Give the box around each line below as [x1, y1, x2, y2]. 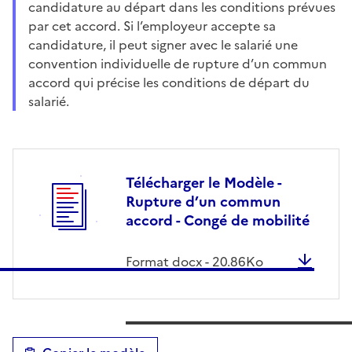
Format [126, 251, 172, 271]
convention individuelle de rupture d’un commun [28, 53, 327, 73]
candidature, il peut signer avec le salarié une [28, 35, 298, 54]
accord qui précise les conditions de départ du [28, 72, 310, 92]
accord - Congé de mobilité [126, 209, 310, 231]
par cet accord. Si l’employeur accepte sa [28, 16, 276, 35]
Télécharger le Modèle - [126, 171, 281, 193]
